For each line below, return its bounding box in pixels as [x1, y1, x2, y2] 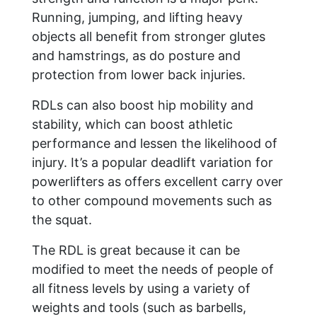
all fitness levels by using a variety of [32, 281, 250, 296]
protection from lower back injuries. [32, 67, 246, 83]
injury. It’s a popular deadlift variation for [32, 155, 273, 171]
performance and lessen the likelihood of [32, 136, 277, 151]
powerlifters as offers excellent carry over [32, 174, 283, 190]
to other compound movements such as [32, 193, 272, 209]
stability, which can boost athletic [32, 117, 233, 132]
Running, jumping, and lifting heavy [32, 10, 243, 25]
